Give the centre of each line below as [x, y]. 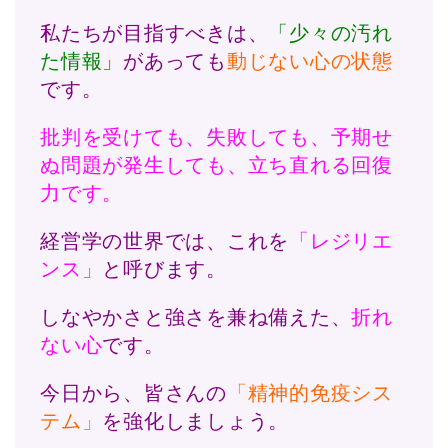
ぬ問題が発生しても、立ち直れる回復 [216, 165]
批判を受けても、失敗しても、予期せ [216, 137]
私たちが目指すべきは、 [154, 33]
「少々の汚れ [330, 33]
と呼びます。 [164, 269]
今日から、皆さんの [133, 393]
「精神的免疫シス [309, 393]
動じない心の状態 [309, 61]
